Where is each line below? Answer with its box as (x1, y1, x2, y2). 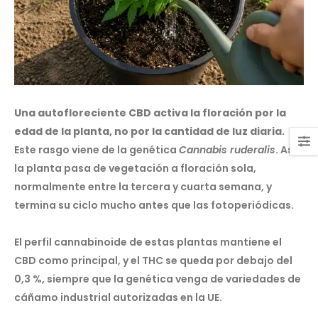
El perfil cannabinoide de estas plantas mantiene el (14, 234, 282, 249)
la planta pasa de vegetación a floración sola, (14, 160, 256, 175)
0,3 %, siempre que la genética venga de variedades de (14, 271, 301, 286)
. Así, (275, 142, 299, 157)
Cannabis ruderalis (179, 142, 275, 157)
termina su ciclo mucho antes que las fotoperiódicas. (14, 197, 294, 212)
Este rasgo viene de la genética (14, 142, 179, 157)
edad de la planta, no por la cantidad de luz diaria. (14, 124, 285, 138)
